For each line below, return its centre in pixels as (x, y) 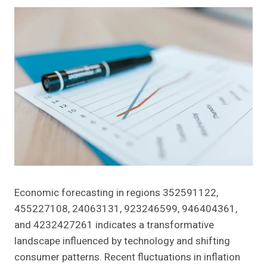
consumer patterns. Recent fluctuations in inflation (127, 257)
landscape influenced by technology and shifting (122, 241)
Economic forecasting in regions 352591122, (116, 193)
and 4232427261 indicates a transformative (114, 225)
